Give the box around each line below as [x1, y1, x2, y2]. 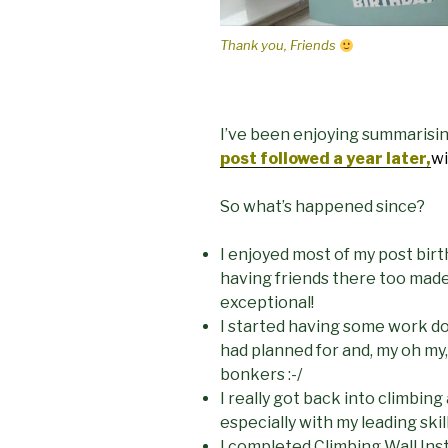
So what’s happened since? [220, 196, 425, 216]
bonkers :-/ [220, 364, 302, 384]
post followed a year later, [220, 148, 431, 168]
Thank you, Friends [220, 37, 339, 54]
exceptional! [220, 292, 314, 312]
